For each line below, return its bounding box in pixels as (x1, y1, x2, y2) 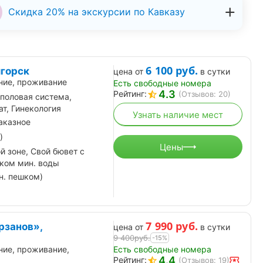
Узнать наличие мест (133, 109, 223, 120)
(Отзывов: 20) (178, 89, 231, 99)
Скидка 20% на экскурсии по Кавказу (8, 5, 185, 18)
